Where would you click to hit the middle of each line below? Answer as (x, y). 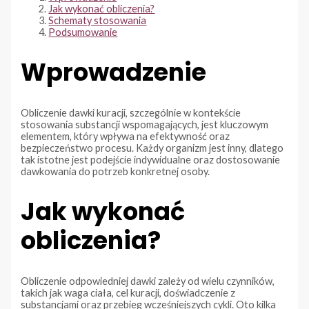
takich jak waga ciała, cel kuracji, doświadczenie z (128, 292)
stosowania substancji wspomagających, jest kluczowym (145, 124)
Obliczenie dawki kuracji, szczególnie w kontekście (131, 112)
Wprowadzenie (114, 72)
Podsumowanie (83, 32)
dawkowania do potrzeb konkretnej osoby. (116, 171)
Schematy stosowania (98, 20)
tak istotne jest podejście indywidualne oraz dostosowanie (151, 159)
